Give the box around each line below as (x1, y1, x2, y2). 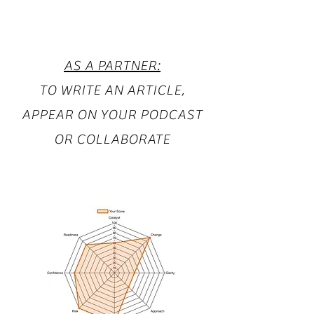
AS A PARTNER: (64, 57, 161, 74)
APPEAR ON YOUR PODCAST (22, 107, 203, 123)
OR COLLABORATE (54, 131, 170, 147)
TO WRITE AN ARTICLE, (39, 82, 185, 98)
